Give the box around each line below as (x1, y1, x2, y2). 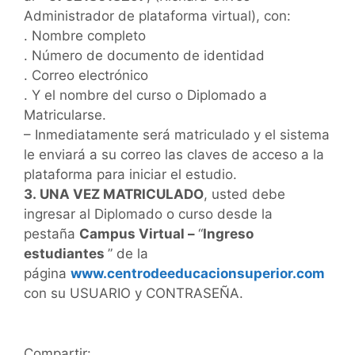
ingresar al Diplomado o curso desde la (24, 205, 273, 222)
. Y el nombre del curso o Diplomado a (24, 86, 267, 103)
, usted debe (204, 185, 285, 202)
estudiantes (24, 245, 108, 261)
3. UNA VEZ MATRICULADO (24, 185, 204, 202)
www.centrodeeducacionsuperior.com (71, 265, 325, 281)
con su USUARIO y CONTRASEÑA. (24, 284, 243, 301)
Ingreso (203, 225, 254, 242)
